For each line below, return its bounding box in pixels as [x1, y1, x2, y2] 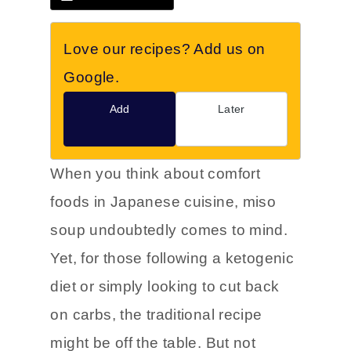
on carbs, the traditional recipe [50, 306, 262, 324]
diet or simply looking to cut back [50, 278, 280, 295]
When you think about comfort [50, 165, 261, 183]
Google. [63, 69, 120, 86]
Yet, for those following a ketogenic [50, 250, 295, 267]
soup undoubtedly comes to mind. [50, 222, 288, 239]
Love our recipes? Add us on [63, 41, 266, 58]
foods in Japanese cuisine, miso [50, 194, 277, 211]
